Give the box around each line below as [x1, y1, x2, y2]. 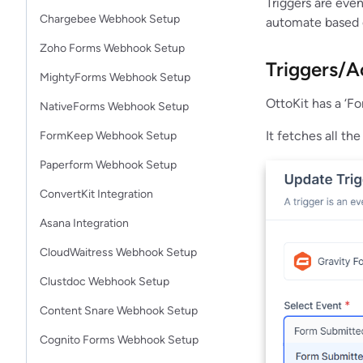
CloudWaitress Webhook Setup [40, 246, 197, 259]
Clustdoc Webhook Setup [40, 275, 169, 288]
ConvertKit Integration [40, 187, 153, 201]
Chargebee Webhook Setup [40, 12, 180, 26]
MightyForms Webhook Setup [40, 70, 190, 84]
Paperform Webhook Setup [40, 158, 177, 172]
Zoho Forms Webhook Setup [40, 41, 185, 55]
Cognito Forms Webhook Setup [40, 333, 199, 347]
